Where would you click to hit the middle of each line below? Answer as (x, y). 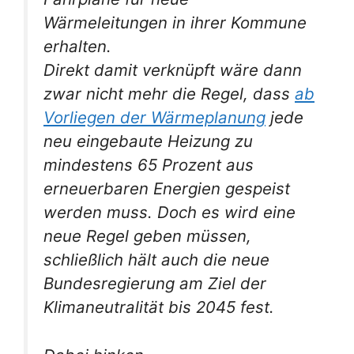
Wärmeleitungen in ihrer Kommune (175, 23)
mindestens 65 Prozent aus (149, 165)
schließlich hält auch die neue (156, 260)
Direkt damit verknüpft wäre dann (173, 70)
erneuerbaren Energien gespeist (167, 188)
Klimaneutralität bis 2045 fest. (161, 307)
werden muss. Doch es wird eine (169, 212)
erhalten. (77, 46)
